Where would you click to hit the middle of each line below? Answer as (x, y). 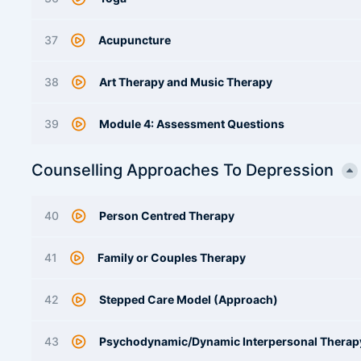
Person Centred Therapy (167, 216)
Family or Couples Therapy (172, 257)
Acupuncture (135, 40)
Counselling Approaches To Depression (183, 170)
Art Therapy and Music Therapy (186, 82)
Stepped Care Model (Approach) (189, 299)
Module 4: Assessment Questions (192, 124)
